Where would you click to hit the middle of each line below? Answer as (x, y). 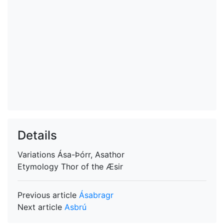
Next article (41, 207)
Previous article (48, 195)
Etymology (39, 166)
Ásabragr (96, 195)
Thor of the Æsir (92, 166)
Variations (37, 154)
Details (37, 135)
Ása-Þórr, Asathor (91, 154)
